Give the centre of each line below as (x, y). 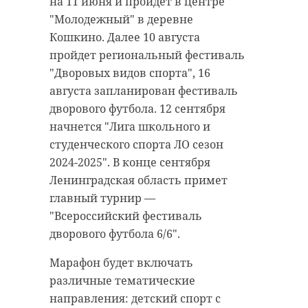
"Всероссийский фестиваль (126, 216)
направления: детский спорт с (135, 299)
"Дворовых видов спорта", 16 (130, 73)
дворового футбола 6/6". (115, 234)
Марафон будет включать (121, 263)
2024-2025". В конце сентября (130, 163)
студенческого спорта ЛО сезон (136, 145)
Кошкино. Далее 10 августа (125, 37)
